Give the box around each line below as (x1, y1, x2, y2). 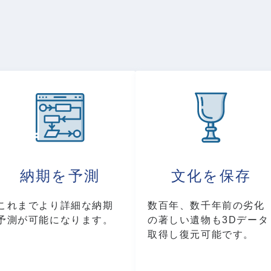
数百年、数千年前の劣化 (148, 200, 265, 211)
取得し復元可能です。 (148, 229, 254, 240)
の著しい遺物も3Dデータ (148, 215, 269, 226)
